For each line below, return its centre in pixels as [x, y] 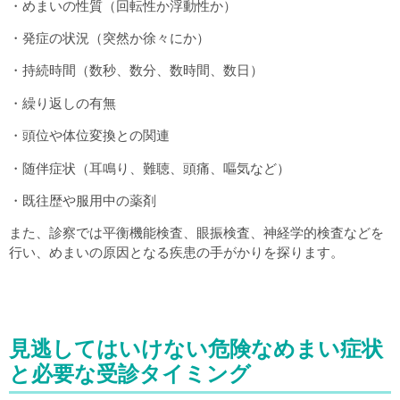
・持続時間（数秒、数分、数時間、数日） [136, 71]
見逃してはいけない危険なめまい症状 [196, 348]
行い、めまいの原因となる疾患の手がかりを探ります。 [176, 253]
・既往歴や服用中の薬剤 [83, 200]
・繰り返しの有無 [62, 103]
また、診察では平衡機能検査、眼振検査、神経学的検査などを [196, 233]
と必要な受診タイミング [130, 373]
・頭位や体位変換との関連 [89, 136]
